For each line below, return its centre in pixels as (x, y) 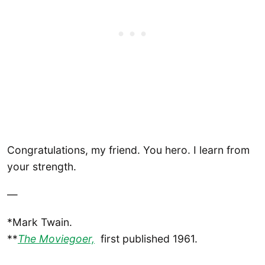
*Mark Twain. (40, 222)
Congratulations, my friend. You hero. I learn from (128, 150)
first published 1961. (148, 239)
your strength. (42, 166)
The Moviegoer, (56, 239)
